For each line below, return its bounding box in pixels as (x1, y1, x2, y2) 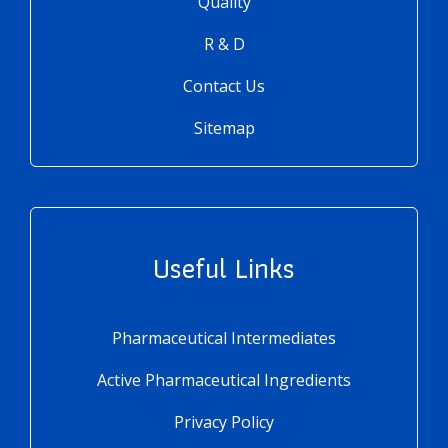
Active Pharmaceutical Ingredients (97, 368, 351, 391)
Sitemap (193, 116, 255, 139)
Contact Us (183, 74, 265, 97)
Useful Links (153, 245, 295, 291)
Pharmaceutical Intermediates (112, 326, 336, 349)
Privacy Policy (174, 410, 274, 433)
